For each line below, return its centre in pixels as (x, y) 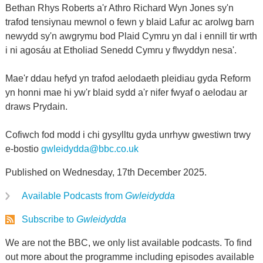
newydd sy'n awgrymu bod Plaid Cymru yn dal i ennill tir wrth (131, 36)
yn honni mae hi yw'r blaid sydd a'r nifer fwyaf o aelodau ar (126, 92)
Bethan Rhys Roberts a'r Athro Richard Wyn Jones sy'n (119, 8)
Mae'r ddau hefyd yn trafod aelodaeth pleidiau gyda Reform (128, 78)
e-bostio (23, 149)
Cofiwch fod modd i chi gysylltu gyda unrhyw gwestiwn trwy (128, 135)
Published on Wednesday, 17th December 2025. (106, 172)
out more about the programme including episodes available (129, 257)
